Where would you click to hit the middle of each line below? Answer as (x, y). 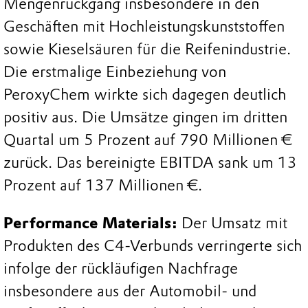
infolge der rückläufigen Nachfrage (121, 269)
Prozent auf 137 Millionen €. (103, 185)
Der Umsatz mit (232, 223)
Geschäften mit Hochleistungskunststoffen (144, 26)
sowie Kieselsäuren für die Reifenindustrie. (147, 49)
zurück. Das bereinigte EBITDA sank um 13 (150, 162)
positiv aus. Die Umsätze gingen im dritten (145, 117)
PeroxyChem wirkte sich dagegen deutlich (145, 94)
